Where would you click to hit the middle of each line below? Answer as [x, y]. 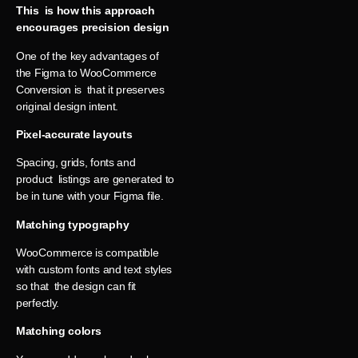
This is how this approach [86, 11]
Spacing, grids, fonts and [76, 163]
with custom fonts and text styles [94, 270]
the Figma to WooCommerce [86, 72]
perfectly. [38, 303]
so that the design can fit [76, 286]
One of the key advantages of [88, 56]
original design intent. [68, 106]
